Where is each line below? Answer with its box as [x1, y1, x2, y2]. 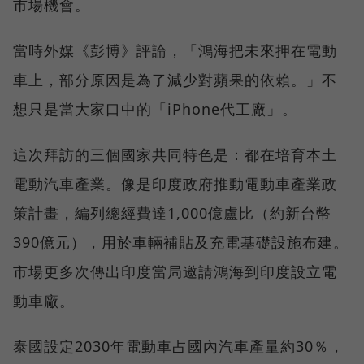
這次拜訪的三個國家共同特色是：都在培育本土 [13, 144, 337, 164]
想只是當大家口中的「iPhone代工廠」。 [13, 98, 297, 119]
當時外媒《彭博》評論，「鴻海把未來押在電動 [13, 40, 337, 60]
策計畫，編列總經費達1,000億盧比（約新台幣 [13, 202, 331, 223]
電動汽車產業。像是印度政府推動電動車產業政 [13, 173, 337, 193]
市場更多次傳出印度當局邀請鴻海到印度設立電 [13, 261, 337, 281]
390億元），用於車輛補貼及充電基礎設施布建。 [13, 232, 349, 252]
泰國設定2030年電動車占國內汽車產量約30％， [13, 336, 344, 356]
